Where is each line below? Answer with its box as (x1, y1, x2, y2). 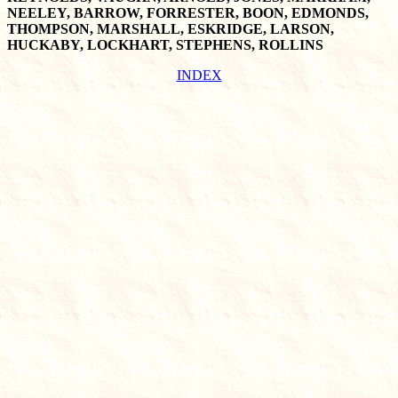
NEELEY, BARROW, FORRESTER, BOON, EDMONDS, (7, 5, 369, 20)
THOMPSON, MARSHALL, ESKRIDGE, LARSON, (7, 21, 334, 36)
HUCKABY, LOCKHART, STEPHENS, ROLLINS (7, 37, 323, 52)
